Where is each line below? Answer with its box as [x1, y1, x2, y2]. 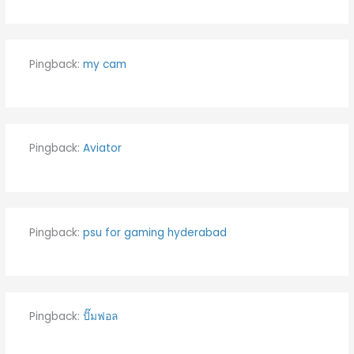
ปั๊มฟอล [82, 309, 118, 325]
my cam [82, 56, 126, 72]
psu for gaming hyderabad [82, 224, 227, 240]
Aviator [82, 141, 122, 156]
